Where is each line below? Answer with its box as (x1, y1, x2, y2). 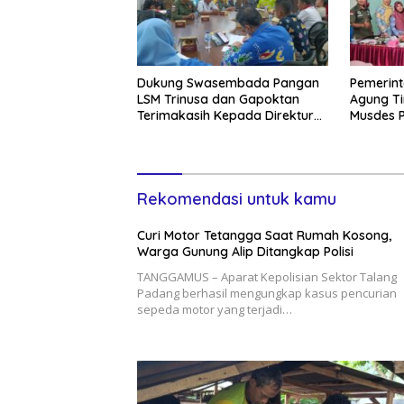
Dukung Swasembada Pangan (137, 75, 319, 92)
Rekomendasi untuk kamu (137, 188, 336, 210)
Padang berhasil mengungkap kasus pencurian (137, 285, 397, 302)
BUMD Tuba (137, 124, 206, 141)
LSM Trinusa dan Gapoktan (137, 91, 299, 108)
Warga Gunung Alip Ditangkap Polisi (137, 243, 353, 261)
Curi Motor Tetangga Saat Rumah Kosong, (137, 227, 391, 244)
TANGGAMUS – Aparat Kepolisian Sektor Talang (137, 269, 397, 286)
